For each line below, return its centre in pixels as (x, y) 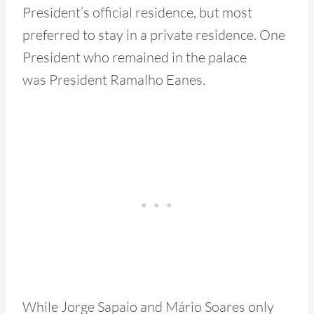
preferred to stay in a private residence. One (154, 34)
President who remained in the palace (135, 57)
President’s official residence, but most (137, 12)
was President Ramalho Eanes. (114, 79)
